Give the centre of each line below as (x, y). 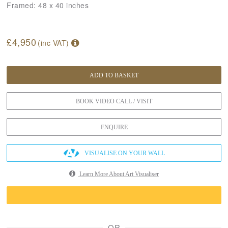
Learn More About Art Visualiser (118, 174)
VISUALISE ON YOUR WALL (124, 153)
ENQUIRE (114, 127)
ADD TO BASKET (114, 75)
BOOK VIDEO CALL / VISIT (114, 101)
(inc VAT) (54, 42)
